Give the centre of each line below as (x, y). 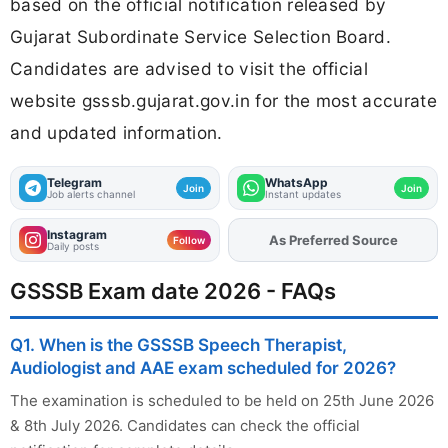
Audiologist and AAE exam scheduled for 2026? (203, 367)
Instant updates (303, 193)
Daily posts (73, 245)
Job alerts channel (91, 193)
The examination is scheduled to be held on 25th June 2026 (222, 400)
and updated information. (116, 132)
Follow (189, 239)
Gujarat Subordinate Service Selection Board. (201, 36)
